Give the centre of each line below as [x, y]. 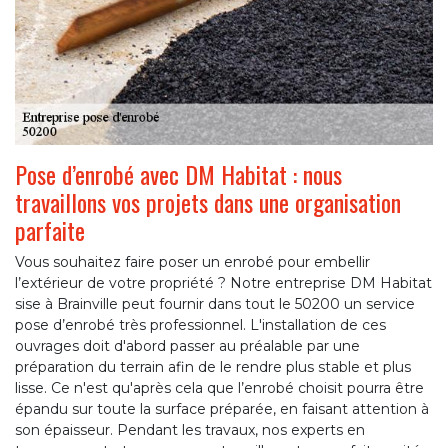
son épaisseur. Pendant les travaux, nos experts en [190, 430]
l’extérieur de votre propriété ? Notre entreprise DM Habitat [223, 283]
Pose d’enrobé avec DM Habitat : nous [178, 174]
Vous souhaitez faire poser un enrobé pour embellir [192, 262]
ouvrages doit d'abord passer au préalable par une [187, 346]
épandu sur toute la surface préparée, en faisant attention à [222, 409]
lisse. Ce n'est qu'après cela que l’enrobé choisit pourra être [219, 388]
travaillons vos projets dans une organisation [208, 202]
